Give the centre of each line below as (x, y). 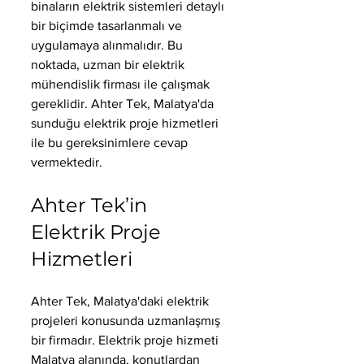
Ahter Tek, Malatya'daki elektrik (121, 301)
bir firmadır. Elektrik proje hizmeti (126, 340)
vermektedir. (67, 162)
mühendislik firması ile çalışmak (122, 84)
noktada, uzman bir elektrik (109, 65)
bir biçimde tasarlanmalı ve (108, 26)
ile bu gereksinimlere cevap (111, 143)
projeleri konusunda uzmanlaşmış (127, 321)
